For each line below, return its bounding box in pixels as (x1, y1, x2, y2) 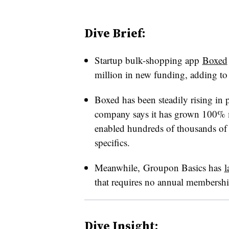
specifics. (94, 136, 130, 149)
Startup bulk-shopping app (94, 54, 202, 66)
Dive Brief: (84, 25, 146, 41)
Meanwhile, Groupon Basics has (94, 161, 224, 174)
